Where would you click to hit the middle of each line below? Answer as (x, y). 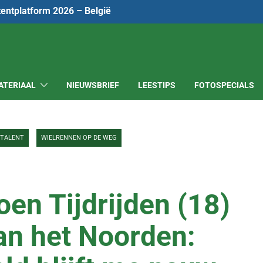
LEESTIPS (157, 85)
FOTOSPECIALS (224, 85)
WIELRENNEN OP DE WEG (79, 138)
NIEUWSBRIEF (93, 85)
